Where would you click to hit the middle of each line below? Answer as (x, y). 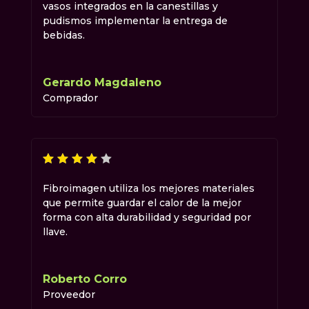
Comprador (70, 98)
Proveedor (69, 295)
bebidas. (63, 36)
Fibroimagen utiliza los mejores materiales (148, 189)
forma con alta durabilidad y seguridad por (147, 218)
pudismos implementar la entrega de (135, 21)
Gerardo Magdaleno (102, 83)
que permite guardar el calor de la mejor (142, 203)
